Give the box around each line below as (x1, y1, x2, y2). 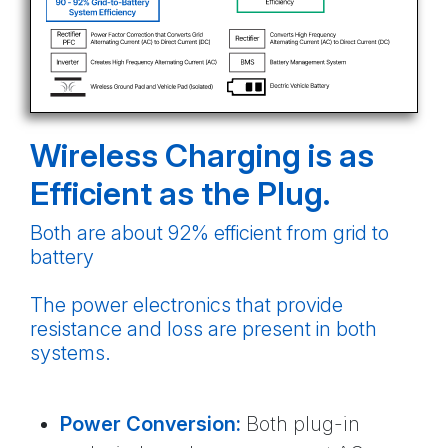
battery (30, 245, 94, 270)
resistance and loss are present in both (30, 317, 377, 342)
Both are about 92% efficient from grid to (30, 221, 389, 246)
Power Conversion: (60, 412, 241, 437)
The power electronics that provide (30, 293, 343, 318)
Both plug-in (241, 412, 360, 437)
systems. (30, 341, 111, 366)
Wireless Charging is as (30, 136, 374, 176)
